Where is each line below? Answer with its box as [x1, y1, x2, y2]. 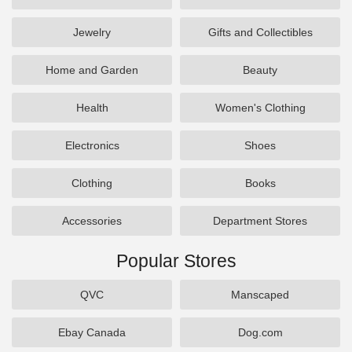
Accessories [62, 214, 122, 227]
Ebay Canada [58, 326, 126, 339]
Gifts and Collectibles [207, 26, 313, 38]
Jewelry [73, 26, 111, 38]
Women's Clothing [214, 101, 306, 114]
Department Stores [213, 214, 307, 227]
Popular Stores [115, 251, 236, 271]
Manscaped [231, 288, 289, 301]
